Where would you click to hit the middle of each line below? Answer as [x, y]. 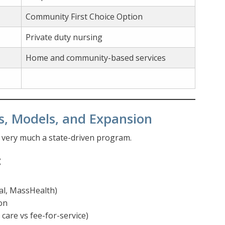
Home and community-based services [96, 58]
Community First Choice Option [84, 16]
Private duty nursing [64, 37]
